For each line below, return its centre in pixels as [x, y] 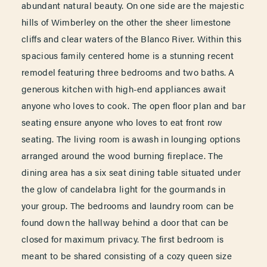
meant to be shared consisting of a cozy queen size [127, 255]
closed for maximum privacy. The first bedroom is [123, 238]
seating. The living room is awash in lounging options [131, 138]
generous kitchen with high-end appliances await [124, 88]
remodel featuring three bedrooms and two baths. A [128, 72]
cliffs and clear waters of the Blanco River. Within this [131, 38]
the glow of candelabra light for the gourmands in [124, 188]
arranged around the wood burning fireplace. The [122, 155]
